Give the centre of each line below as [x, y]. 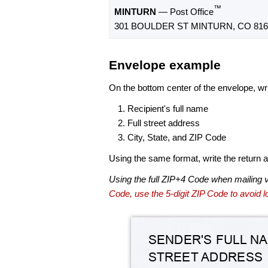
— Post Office [185, 12]
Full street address [164, 123]
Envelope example [165, 65]
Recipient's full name [168, 108]
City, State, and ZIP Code [177, 137]
